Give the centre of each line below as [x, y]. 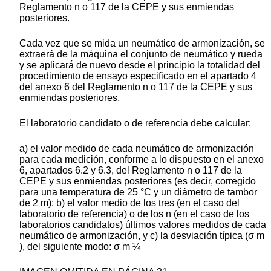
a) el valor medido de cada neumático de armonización [137, 149]
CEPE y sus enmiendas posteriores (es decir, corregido [138, 181]
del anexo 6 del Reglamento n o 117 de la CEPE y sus [136, 87]
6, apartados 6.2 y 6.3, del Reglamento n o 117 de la [131, 171]
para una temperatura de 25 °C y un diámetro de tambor [138, 192]
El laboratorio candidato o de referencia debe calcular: [135, 123]
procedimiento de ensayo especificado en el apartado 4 [138, 76]
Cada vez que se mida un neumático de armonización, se [142, 44]
